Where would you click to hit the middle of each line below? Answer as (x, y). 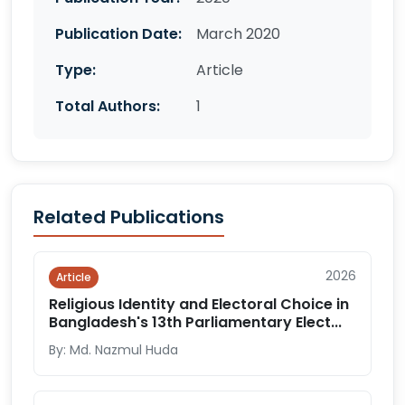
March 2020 (238, 34)
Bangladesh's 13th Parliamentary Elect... (195, 322)
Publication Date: (118, 34)
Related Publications (129, 217)
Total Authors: (108, 106)
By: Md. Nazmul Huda (113, 350)
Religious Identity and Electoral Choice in (199, 304)
